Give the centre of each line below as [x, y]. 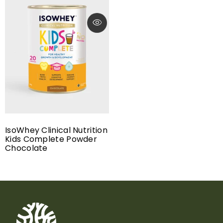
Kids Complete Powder [51, 139]
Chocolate [26, 148]
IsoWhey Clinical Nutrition [56, 130]
